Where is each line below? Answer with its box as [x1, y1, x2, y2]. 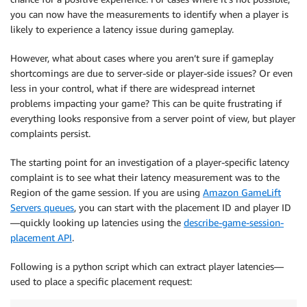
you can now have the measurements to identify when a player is [10, 8, 288, 20]
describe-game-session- [184, 217, 284, 228]
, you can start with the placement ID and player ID [74, 201, 291, 213]
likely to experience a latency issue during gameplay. [10, 23, 234, 35]
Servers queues [10, 201, 74, 213]
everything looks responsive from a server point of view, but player [10, 112, 295, 124]
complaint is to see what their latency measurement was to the [10, 171, 280, 183]
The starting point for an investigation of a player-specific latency [10, 156, 289, 168]
